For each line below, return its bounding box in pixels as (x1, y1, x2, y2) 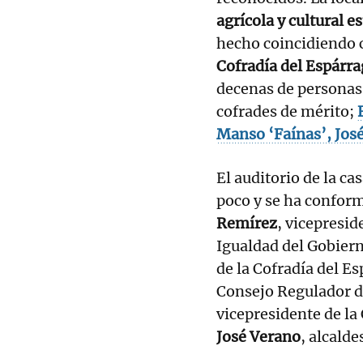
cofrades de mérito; (216, 101, 357, 121)
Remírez (216, 213, 277, 233)
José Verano (216, 327, 301, 346)
